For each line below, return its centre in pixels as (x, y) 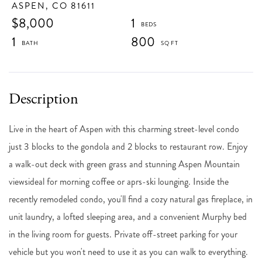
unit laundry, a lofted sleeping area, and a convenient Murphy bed (128, 216)
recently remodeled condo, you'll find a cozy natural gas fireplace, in (131, 199)
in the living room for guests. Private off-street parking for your (123, 234)
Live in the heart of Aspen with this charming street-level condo (124, 129)
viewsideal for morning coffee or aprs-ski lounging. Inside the (119, 181)
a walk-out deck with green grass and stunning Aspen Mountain (124, 164)
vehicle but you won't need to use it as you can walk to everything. (128, 251)
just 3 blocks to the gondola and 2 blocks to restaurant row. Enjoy (128, 146)
